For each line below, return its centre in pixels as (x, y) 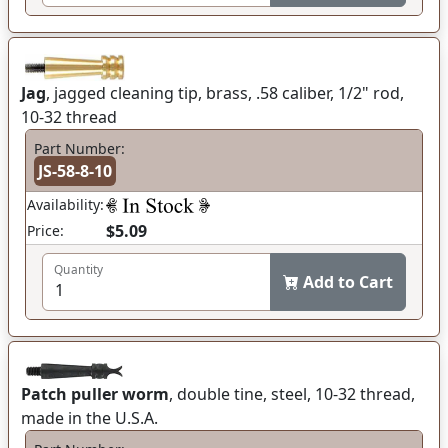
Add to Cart (348, 282)
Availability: (65, 205)
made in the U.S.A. (89, 418)
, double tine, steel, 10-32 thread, (292, 394)
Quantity (79, 269)
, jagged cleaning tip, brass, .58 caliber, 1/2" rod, (225, 93)
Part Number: (79, 149)
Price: (45, 231)
